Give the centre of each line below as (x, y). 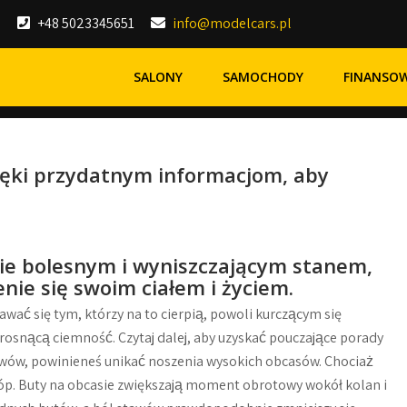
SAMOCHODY (263, 77)
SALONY (158, 77)
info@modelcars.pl (232, 23)
